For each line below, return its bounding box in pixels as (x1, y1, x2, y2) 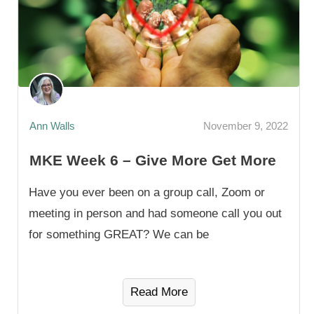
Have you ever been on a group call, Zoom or (29, 186, 265, 200)
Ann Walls (29, 119, 75, 132)
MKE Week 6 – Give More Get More (29, 152, 276, 169)
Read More (130, 285, 188, 299)
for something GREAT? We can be (29, 228, 209, 242)
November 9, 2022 (203, 119, 288, 132)
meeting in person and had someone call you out (29, 207, 282, 221)
